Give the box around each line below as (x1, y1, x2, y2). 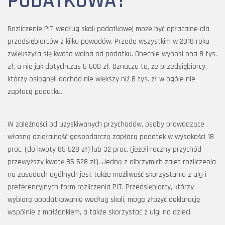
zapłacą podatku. (8, 87, 62, 96)
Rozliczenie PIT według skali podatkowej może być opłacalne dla (8, 24, 209, 34)
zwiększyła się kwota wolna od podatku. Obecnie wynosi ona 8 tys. (8, 49, 217, 59)
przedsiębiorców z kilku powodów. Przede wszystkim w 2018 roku (8, 37, 209, 46)
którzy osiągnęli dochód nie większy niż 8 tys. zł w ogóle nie (8, 74, 195, 84)
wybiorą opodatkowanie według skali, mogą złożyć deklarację (8, 195, 200, 204)
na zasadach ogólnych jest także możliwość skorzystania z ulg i (8, 170, 206, 179)
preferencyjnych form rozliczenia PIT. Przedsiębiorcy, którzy (8, 182, 194, 192)
